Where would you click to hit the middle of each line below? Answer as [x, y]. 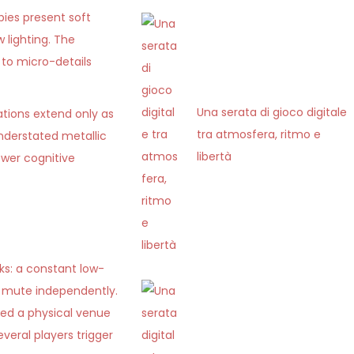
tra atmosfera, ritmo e [259, 134]
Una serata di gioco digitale [272, 112]
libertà [215, 156]
